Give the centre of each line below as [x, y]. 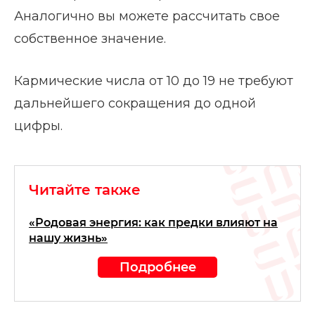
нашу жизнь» [68, 238]
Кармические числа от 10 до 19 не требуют [154, 81]
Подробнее [157, 267]
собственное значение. [90, 39]
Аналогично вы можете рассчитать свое [147, 17]
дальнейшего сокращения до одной [135, 104]
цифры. [38, 126]
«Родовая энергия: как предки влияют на [153, 223]
